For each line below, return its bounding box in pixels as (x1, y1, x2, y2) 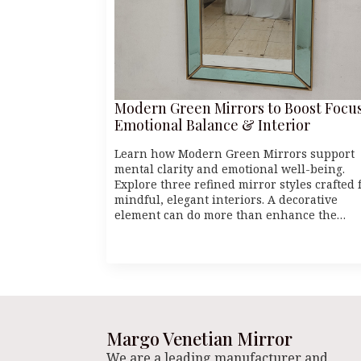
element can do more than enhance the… (114, 206, 346, 222)
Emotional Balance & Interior (114, 114, 310, 135)
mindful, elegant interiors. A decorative (114, 191, 338, 207)
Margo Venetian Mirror (106, 326, 293, 351)
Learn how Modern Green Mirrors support (114, 145, 355, 161)
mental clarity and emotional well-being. (114, 160, 345, 176)
